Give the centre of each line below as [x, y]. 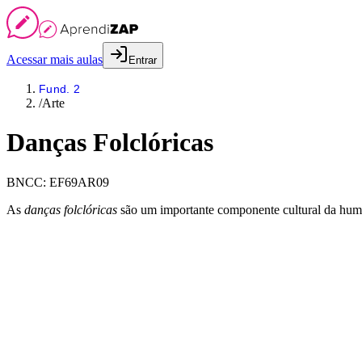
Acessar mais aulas [55, 59]
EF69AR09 [79, 182]
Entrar [143, 60]
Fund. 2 [59, 89]
